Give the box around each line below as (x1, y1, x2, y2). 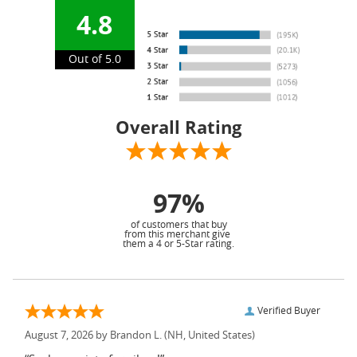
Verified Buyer (257, 305, 320, 316)
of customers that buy (130, 219, 227, 229)
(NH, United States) (162, 330, 255, 341)
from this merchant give (124, 229, 233, 239)
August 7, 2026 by (25, 330, 110, 341)
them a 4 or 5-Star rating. (123, 238, 234, 249)
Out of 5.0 (68, 54, 121, 66)
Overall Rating (116, 114, 241, 139)
